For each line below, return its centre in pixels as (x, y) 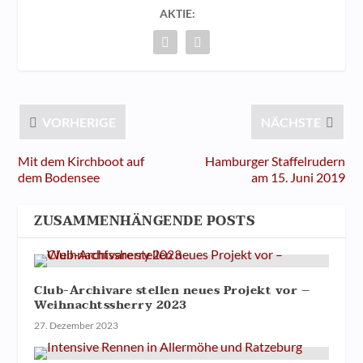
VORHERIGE (79, 122)
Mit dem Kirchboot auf (81, 161)
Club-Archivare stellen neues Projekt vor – (172, 291)
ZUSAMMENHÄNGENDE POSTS (145, 222)
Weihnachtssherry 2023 (111, 305)
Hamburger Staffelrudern (275, 161)
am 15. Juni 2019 (298, 177)
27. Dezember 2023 (77, 326)
